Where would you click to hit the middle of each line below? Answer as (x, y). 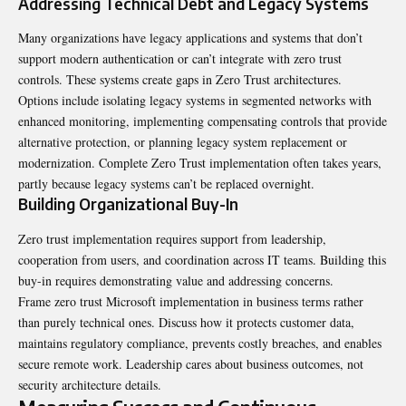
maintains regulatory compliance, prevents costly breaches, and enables (200, 343)
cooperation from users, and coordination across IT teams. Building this (202, 259)
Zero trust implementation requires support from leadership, (172, 238)
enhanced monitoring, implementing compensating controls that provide (203, 121)
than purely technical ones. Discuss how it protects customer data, (186, 322)
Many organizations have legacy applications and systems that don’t (190, 38)
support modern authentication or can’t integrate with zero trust (180, 59)
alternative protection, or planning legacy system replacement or (183, 142)
